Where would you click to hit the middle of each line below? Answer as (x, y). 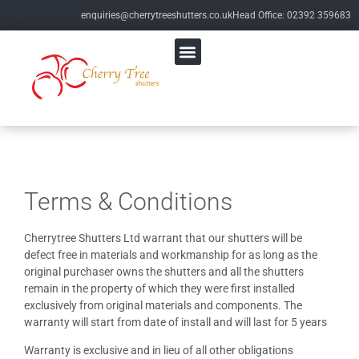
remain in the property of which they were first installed (159, 288)
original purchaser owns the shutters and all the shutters (164, 271)
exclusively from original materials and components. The (163, 305)
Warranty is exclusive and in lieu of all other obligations (159, 351)
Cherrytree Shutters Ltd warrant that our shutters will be (163, 238)
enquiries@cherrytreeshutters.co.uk (157, 15)
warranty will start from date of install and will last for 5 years (175, 322)
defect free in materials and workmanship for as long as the (171, 254)
